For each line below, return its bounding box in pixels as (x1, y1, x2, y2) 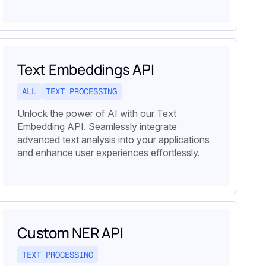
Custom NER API (17, 222, 123, 242)
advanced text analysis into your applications (17, 133, 210, 145)
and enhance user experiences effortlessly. (17, 146, 200, 159)
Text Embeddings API (17, 59, 154, 79)
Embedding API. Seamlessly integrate (17, 120, 177, 132)
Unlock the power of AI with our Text (17, 107, 176, 119)
